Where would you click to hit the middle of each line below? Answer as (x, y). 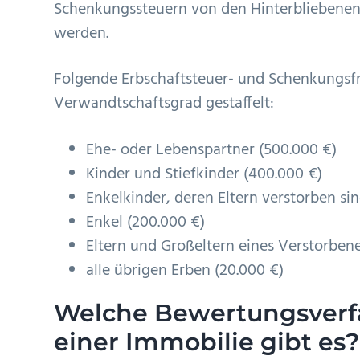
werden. (82, 33)
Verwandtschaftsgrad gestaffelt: (164, 104)
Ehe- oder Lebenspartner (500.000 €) (212, 150)
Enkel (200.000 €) (146, 222)
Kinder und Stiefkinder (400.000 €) (205, 174)
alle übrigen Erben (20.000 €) (185, 270)
